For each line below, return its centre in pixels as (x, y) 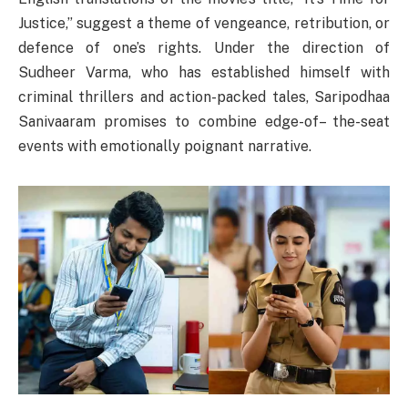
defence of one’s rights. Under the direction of (204, 48)
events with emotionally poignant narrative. (165, 147)
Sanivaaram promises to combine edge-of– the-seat (204, 122)
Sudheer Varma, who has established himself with (204, 73)
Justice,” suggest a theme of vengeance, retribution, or (204, 24)
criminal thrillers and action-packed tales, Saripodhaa (204, 97)
